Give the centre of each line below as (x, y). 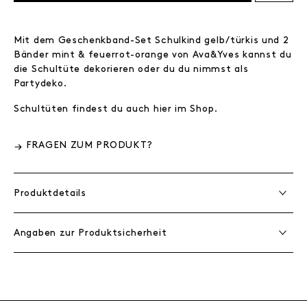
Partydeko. (40, 83)
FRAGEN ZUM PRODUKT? (89, 145)
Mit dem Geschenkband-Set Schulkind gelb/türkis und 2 (151, 40)
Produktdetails (50, 193)
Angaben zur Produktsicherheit (90, 233)
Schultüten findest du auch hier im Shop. (116, 109)
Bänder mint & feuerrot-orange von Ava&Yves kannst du (153, 54)
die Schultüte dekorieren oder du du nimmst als (131, 69)
